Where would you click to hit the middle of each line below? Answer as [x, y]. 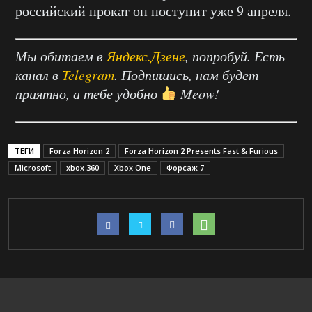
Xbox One [133, 167]
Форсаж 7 [185, 167]
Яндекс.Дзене [146, 55]
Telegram [88, 74]
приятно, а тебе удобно [88, 93]
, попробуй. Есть [235, 55]
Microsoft [33, 167]
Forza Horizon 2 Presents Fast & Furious [201, 150]
